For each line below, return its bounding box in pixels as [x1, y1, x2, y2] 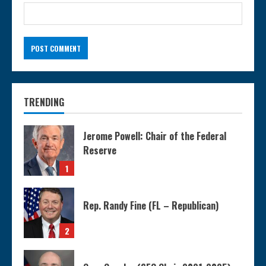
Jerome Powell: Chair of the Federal [83, 129, 226, 144]
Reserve [83, 143, 116, 158]
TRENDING [24, 95, 64, 110]
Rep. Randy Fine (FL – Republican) [83, 198, 218, 213]
